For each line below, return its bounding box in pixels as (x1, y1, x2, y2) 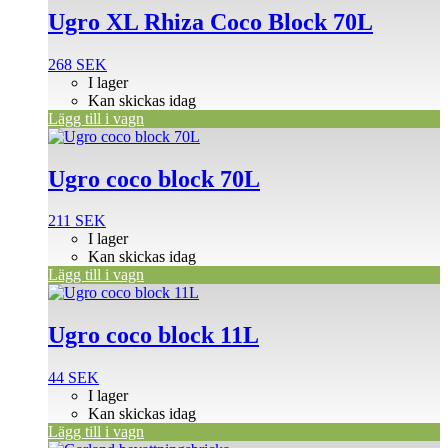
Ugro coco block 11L (48, 322, 259, 349)
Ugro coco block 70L (48, 165, 260, 192)
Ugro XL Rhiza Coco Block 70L (48, 8, 373, 35)
